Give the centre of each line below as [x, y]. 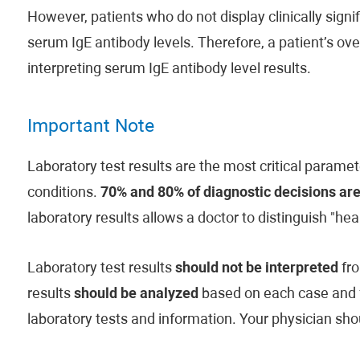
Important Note [90, 127]
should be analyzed [136, 295]
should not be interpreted [256, 269]
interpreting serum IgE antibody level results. [169, 70]
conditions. [63, 193]
